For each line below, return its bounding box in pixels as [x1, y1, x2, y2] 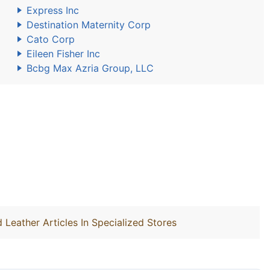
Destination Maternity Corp [27, 19, 151, 31]
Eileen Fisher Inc [27, 48, 100, 60]
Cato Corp [27, 33, 75, 45]
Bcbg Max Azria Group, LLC [27, 62, 154, 74]
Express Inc [27, 4, 79, 16]
